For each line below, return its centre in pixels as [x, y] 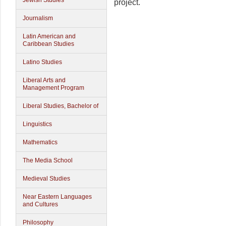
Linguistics [37, 124]
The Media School [48, 160]
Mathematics [40, 142]
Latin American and [49, 36]
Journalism [38, 18]
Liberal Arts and [44, 80]
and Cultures [40, 204]
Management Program [53, 88]
